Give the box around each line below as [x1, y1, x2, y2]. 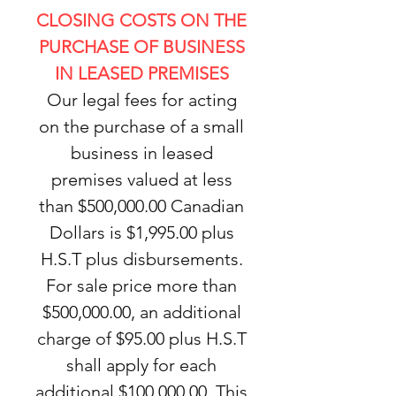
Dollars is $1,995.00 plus [49, 222, 234, 243]
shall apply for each [66, 354, 217, 376]
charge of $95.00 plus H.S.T [36, 328, 247, 349]
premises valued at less [50, 169, 232, 190]
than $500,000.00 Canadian [39, 195, 244, 217]
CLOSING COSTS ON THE [36, 10, 247, 31]
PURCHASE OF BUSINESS [38, 36, 245, 57]
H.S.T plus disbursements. [40, 248, 243, 270]
